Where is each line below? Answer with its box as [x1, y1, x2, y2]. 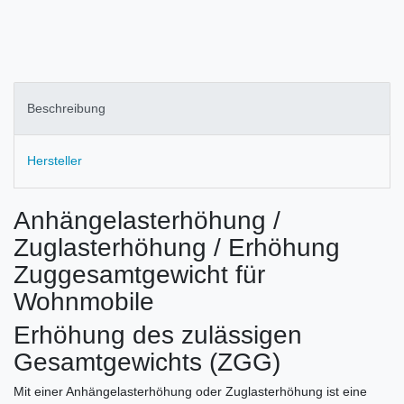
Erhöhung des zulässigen [14, 320, 302, 349]
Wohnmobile [14, 287, 154, 316]
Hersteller [27, 153, 82, 169]
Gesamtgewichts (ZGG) [14, 347, 280, 376]
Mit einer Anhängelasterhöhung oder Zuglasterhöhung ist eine [14, 383, 367, 399]
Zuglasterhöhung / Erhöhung [14, 233, 340, 262]
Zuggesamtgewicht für [14, 260, 265, 289]
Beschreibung [27, 101, 106, 116]
